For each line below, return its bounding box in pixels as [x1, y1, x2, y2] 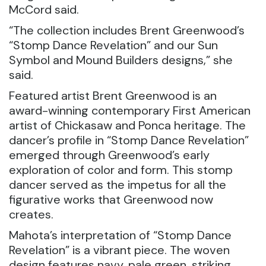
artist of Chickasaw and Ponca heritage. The [9, 118, 246, 133]
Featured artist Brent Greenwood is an [9, 88, 217, 103]
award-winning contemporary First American [9, 103, 251, 118]
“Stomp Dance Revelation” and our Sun [9, 37, 218, 53]
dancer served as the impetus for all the [9, 177, 226, 192]
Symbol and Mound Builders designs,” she [9, 52, 233, 68]
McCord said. [9, 2, 79, 17]
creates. [9, 207, 53, 222]
